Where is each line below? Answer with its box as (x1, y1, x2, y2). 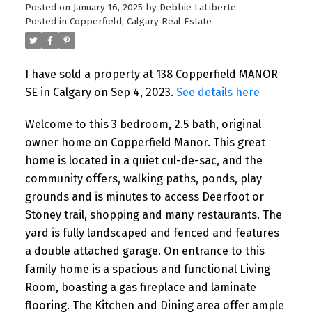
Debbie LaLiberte (159, 2, 236, 14)
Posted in (24, 16, 67, 28)
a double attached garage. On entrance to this (24, 244, 265, 258)
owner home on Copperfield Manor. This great (24, 135, 265, 149)
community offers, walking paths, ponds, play (24, 171, 262, 185)
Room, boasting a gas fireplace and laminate (24, 280, 256, 294)
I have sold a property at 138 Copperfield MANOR (24, 68, 278, 81)
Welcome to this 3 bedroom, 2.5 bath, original (24, 117, 261, 131)
